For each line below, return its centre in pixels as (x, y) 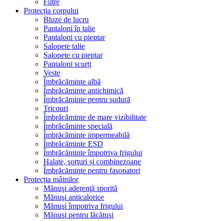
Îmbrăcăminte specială (78, 126)
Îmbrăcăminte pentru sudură (87, 99)
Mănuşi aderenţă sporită (80, 188)
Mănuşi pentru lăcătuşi (78, 215)
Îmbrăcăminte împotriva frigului (93, 153)
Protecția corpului (51, 11)
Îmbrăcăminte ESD (73, 144)
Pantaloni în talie (69, 28)
